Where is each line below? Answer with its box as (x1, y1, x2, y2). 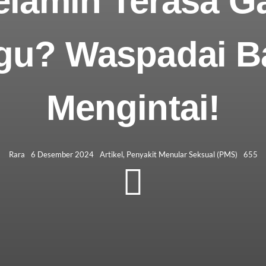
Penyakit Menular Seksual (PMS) (126, 149, 237, 159)
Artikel (99, 149, 123, 159)
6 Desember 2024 (30, 149, 94, 159)
